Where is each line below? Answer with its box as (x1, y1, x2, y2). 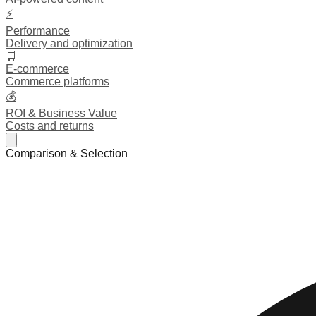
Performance (6, 25, 70, 37)
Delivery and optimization (6, 37, 133, 49)
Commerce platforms (6, 75, 109, 87)
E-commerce (6, 63, 69, 75)
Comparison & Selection (6, 147, 128, 159)
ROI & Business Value (6, 107, 117, 119)
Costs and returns (6, 120, 94, 132)
